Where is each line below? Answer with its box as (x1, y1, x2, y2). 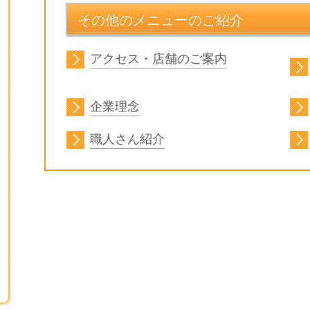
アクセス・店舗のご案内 (90, 52, 227, 66)
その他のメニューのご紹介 (77, 12, 244, 28)
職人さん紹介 (90, 132, 165, 147)
